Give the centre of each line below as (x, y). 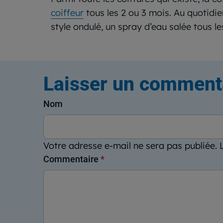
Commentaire (72, 159)
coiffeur (67, 13)
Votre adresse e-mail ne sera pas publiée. (130, 146)
